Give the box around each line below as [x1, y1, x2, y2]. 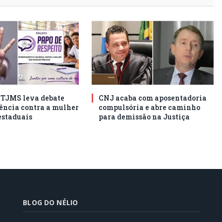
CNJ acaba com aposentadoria [99, 93, 207, 103]
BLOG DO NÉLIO [23, 197, 78, 207]
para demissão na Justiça [99, 111, 190, 121]
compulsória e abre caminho [99, 102, 200, 112]
